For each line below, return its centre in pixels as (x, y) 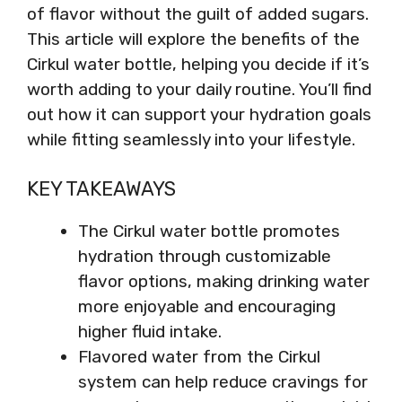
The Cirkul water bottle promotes (209, 231)
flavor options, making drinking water (224, 281)
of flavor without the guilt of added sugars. (198, 13)
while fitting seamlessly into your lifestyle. (191, 139)
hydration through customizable (205, 256)
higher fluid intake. (150, 332)
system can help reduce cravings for (223, 382)
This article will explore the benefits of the (193, 39)
